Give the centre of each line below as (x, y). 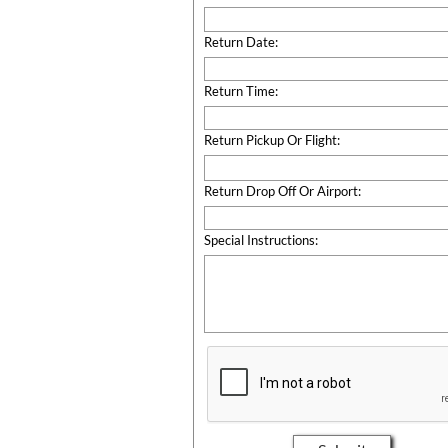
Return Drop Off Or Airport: (282, 190)
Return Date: (241, 41)
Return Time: (241, 90)
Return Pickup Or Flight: (272, 139)
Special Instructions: (261, 239)
